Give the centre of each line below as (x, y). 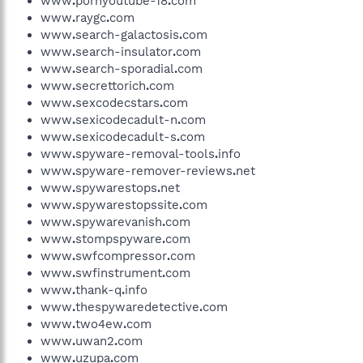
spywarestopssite (127, 205)
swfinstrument (119, 273)
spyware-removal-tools (145, 154)
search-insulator (124, 51)
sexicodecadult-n (126, 120)
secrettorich (111, 85)
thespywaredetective (137, 307)
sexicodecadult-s (126, 137)
